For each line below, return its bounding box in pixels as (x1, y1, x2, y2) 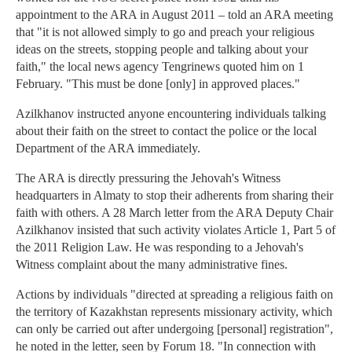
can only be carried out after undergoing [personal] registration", (16, 322, 333, 336)
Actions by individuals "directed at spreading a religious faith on (16, 288, 333, 302)
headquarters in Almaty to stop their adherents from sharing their (16, 189, 333, 203)
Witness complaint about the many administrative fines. (16, 258, 288, 272)
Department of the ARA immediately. (16, 141, 200, 156)
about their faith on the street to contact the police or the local (16, 124, 317, 138)
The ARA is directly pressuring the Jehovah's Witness (16, 171, 280, 185)
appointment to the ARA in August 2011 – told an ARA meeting (16, 8, 333, 22)
